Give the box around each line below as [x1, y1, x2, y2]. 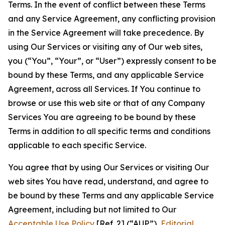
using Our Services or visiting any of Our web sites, [8, 42, 202, 52]
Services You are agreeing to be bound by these [8, 112, 196, 122]
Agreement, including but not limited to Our [8, 204, 176, 214]
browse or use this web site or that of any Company [8, 98, 205, 108]
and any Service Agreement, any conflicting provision [8, 14, 215, 24]
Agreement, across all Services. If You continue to [8, 84, 200, 94]
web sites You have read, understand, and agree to [8, 176, 208, 186]
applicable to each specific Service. [8, 140, 146, 150]
